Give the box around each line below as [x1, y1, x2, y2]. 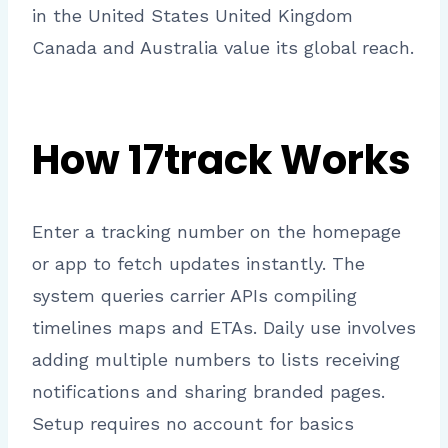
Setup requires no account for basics [32, 413, 354, 435]
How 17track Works [32, 132, 411, 189]
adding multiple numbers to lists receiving [32, 349, 400, 371]
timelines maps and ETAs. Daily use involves [32, 317, 416, 339]
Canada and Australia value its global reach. [32, 37, 414, 59]
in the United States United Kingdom [32, 5, 353, 27]
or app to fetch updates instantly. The [32, 253, 365, 275]
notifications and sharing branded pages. [32, 381, 385, 403]
